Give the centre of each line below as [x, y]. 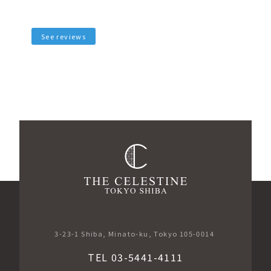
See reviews [64, 36]
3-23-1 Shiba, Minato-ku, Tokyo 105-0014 [135, 233]
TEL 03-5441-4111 [135, 257]
